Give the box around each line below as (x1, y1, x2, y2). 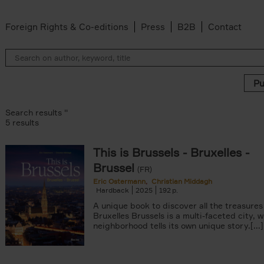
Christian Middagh (151, 177, 212, 186)
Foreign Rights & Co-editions (5, 21, 128, 32)
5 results (5, 117, 39, 127)
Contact (208, 21, 242, 32)
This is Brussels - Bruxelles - (93, 145, 249, 160)
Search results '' (5, 107, 68, 117)
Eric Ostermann (93, 177, 146, 186)
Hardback (96, 186, 129, 194)
